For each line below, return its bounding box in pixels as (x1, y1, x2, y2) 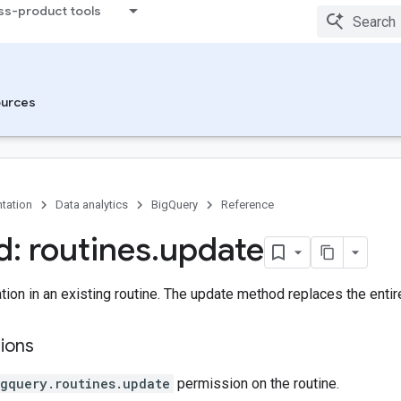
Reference (221, 198, 274, 211)
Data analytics (55, 198, 128, 211)
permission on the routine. (174, 375, 339, 392)
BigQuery (151, 198, 198, 211)
